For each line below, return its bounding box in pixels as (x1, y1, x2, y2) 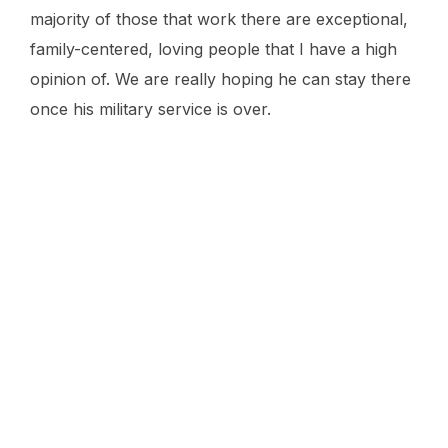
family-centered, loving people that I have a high (30, 39, 397, 60)
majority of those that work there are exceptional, (30, 9, 408, 30)
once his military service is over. (30, 99, 271, 120)
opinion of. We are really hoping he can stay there (30, 69, 411, 90)
